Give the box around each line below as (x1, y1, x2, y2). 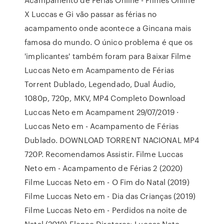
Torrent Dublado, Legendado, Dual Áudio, (24, 78, 176, 89)
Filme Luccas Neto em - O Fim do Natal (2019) (24, 176, 189, 187)
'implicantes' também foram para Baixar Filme (24, 50, 191, 61)
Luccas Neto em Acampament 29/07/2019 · (24, 106, 179, 117)
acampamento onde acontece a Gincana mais (24, 22, 191, 33)
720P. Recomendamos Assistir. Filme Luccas (24, 148, 183, 159)
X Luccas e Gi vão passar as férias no (24, 8, 156, 19)
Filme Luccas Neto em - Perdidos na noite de (24, 204, 187, 215)
